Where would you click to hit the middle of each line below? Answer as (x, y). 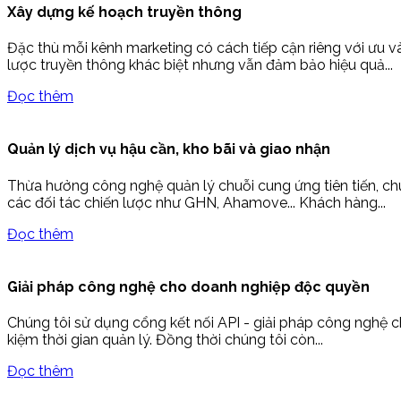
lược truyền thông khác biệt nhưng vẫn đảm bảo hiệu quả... (200, 65)
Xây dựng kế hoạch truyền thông (124, 12)
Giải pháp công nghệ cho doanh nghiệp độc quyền (188, 287)
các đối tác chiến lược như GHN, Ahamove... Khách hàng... (196, 202)
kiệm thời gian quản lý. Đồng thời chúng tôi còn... (165, 340)
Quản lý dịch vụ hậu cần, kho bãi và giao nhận (169, 149)
